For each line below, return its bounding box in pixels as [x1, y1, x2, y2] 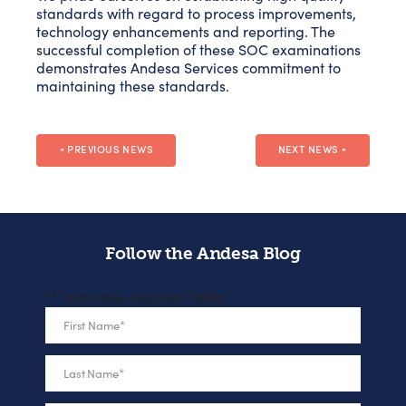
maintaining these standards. [36, 75, 229, 96]
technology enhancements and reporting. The [36, 21, 335, 42]
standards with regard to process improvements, [36, 3, 356, 24]
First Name [63, 316, 120, 334]
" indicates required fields [57, 286, 223, 307]
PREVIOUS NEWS [67, 141, 154, 157]
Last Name [63, 364, 119, 382]
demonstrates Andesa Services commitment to [36, 57, 341, 78]
